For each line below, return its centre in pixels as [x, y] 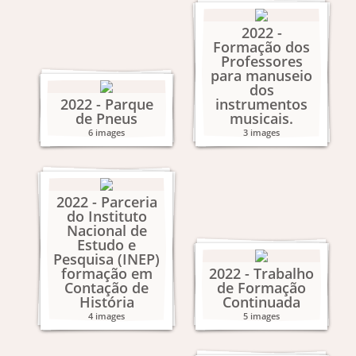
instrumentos [261, 104]
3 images [261, 132]
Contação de [106, 288]
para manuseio [261, 75]
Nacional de [106, 230]
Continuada [261, 302]
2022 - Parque [106, 104]
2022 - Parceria [106, 202]
